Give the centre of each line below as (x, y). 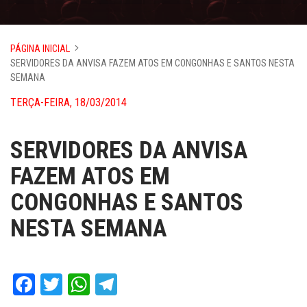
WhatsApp (134, 284)
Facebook (75, 284)
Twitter (93, 284)
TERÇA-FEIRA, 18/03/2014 (69, 102)
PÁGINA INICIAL (40, 49)
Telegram (157, 284)
